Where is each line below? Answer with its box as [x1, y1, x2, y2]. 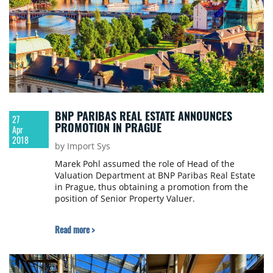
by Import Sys [54, 140, 110, 152]
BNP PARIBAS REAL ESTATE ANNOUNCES [54, 108, 232, 124]
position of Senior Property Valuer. [54, 193, 195, 205]
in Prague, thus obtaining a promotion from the [54, 181, 248, 193]
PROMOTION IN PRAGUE [54, 119, 161, 136]
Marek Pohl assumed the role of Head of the [54, 158, 235, 170]
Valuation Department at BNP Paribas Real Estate [54, 169, 255, 182]
